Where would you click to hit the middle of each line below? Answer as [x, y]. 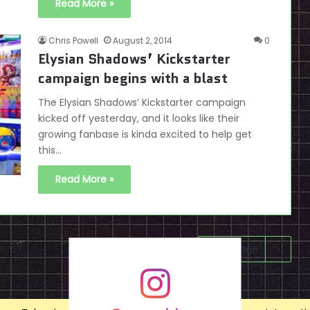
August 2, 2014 [143, 41]
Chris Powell [73, 41]
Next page [234, 249]
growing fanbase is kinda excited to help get [145, 135]
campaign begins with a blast [133, 79]
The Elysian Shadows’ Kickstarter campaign [142, 103]
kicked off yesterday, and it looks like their [139, 119]
